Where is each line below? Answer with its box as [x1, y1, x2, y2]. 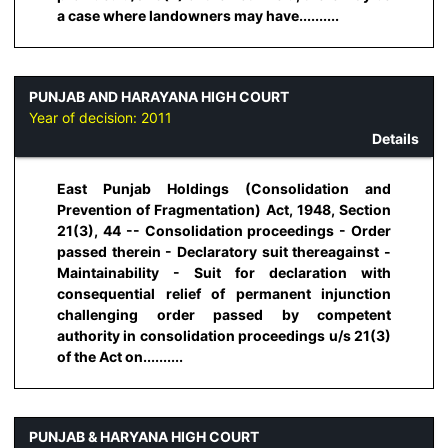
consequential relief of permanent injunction [57, 284, 391, 302]
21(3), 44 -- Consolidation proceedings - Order [57, 221, 391, 239]
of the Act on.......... [57, 347, 183, 365]
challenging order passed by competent [57, 305, 391, 323]
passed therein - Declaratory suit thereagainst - [57, 242, 391, 260]
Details [372, 129, 419, 147]
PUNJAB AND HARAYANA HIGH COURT [29, 87, 289, 105]
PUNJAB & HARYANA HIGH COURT [29, 428, 259, 446]
